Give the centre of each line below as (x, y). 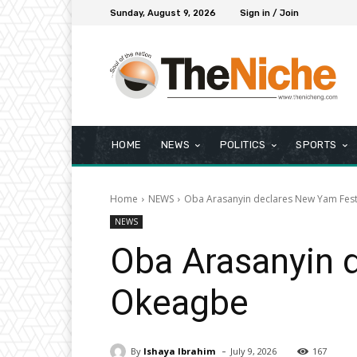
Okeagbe (179, 303)
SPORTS (316, 145)
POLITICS (243, 145)
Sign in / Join (269, 13)
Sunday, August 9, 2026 (163, 13)
